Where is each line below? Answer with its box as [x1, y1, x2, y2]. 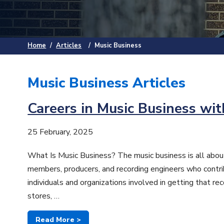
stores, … [27, 190, 60, 202]
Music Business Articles [27, 73, 186, 93]
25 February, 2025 [27, 126, 93, 138]
